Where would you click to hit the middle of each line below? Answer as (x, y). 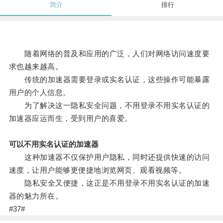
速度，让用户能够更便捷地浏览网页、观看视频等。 (98, 170)
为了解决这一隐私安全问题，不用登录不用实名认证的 (109, 106)
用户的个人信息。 (40, 93)
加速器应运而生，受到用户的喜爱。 (70, 118)
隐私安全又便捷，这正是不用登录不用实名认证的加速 (109, 183)
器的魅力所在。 (36, 196)
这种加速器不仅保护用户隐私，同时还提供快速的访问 (109, 157)
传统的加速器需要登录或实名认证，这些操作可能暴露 (109, 80)
